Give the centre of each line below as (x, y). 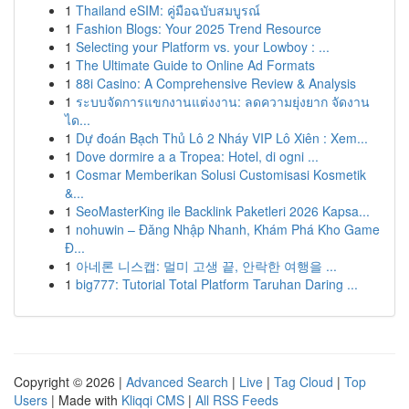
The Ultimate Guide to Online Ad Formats (195, 65)
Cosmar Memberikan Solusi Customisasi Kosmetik (221, 174)
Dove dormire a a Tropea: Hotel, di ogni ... (197, 156)
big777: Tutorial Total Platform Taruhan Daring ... (217, 284)
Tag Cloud (304, 382)
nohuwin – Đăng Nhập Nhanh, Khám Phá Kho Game (228, 229)
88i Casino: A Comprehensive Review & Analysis (216, 83)
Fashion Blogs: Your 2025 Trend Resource (199, 28)
